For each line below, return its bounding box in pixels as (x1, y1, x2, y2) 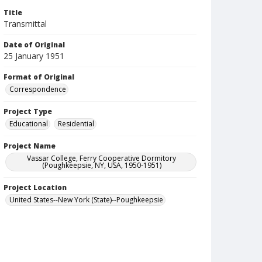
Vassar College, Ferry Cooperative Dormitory (27, 153, 177, 163)
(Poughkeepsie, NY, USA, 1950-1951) (42, 160, 161, 170)
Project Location (4, 182, 67, 192)
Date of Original (4, 40, 65, 50)
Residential (58, 119, 94, 129)
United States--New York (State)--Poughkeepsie (9, 195, 163, 205)
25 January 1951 (4, 50, 64, 61)
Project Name (4, 141, 56, 151)
